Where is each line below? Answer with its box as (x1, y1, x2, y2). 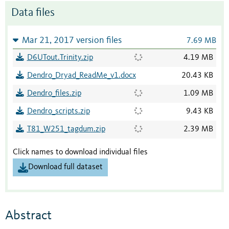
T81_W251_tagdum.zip (27, 125, 105, 134)
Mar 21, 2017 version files (21, 36, 122, 45)
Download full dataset (28, 163, 103, 172)
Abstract (5, 209, 52, 222)
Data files (11, 8, 55, 19)
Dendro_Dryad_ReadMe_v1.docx (27, 72, 136, 80)
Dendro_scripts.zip (27, 107, 90, 116)
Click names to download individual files (13, 148, 148, 157)
